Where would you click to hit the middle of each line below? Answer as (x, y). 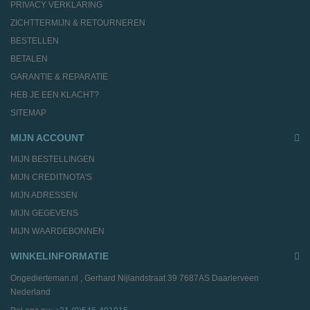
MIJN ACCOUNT (47, 137)
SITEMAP (28, 112)
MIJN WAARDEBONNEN (57, 231)
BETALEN (29, 58)
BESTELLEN (35, 40)
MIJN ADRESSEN (44, 195)
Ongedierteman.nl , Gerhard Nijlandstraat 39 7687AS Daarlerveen (135, 278)
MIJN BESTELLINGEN (53, 159)
